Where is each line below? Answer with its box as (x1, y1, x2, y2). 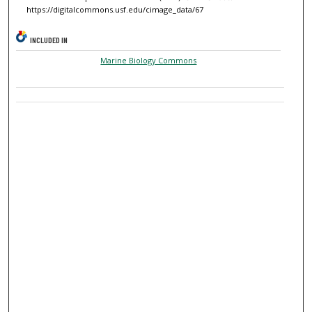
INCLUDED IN (30, 35, 68, 45)
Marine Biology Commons (100, 55, 197, 66)
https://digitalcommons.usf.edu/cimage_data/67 (26, 4, 203, 15)
